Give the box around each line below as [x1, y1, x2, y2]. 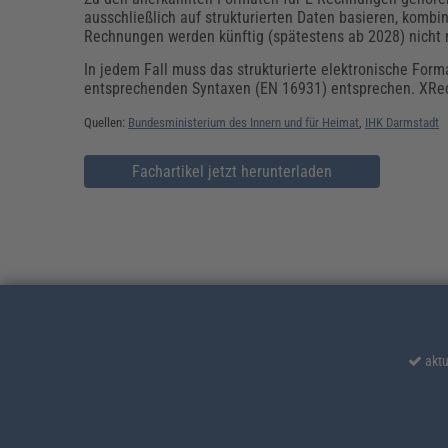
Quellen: [84, 115, 129, 131]
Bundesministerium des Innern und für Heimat [128, 115, 360, 131]
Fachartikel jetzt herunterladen [132, 162, 333, 182]
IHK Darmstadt [365, 115, 440, 131]
